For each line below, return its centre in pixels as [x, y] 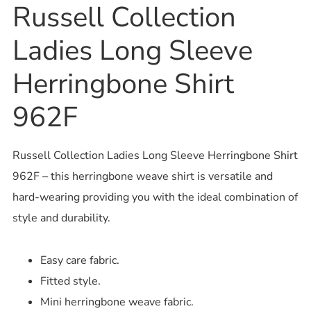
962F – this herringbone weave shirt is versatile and [142, 177]
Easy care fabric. [79, 260]
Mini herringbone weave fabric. [117, 302]
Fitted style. [70, 281]
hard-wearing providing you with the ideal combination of [155, 197]
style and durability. [61, 218]
